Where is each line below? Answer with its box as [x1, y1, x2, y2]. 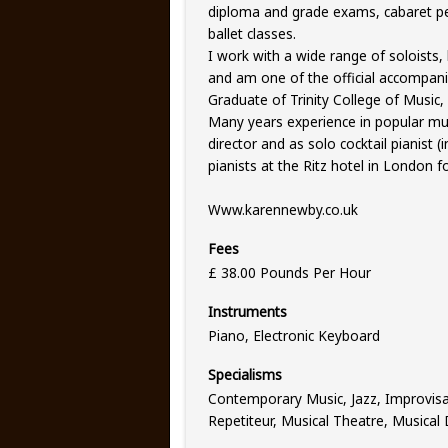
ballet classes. [207, 24, 296, 44]
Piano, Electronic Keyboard [207, 325, 380, 345]
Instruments [207, 302, 287, 322]
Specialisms [207, 365, 282, 385]
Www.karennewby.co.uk [207, 200, 358, 220]
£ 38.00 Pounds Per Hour [207, 262, 371, 282]
